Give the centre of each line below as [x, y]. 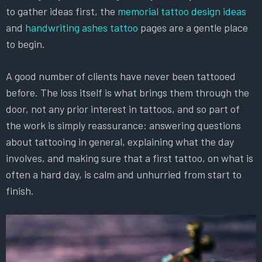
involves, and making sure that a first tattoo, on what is [130, 158]
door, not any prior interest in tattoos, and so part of [123, 109]
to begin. [25, 44]
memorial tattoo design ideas [182, 11]
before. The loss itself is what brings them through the [127, 93]
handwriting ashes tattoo [82, 28]
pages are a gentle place [193, 28]
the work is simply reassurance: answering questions [123, 125]
